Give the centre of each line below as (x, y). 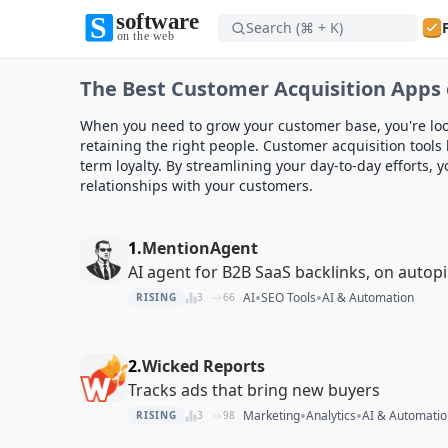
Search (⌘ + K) (295, 27)
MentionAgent (200, 247)
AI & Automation (367, 297)
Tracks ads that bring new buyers (254, 389)
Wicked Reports (203, 365)
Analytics (330, 415)
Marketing (271, 415)
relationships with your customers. (196, 185)
